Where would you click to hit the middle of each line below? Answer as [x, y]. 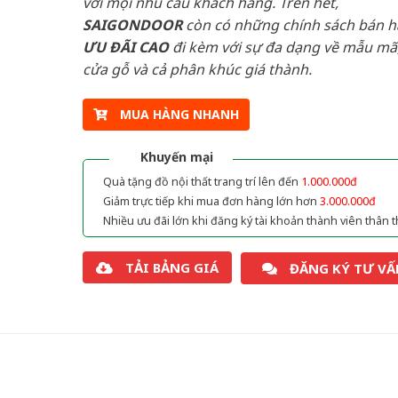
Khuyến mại [176, 157]
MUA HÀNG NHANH [179, 115]
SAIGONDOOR [132, 24]
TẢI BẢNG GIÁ [171, 268]
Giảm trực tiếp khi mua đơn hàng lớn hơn [211, 202]
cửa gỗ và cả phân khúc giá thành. [197, 69]
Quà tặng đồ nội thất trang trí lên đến [202, 182]
